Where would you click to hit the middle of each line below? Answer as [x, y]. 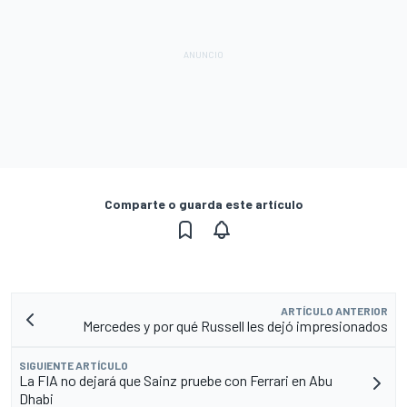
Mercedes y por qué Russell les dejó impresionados [235, 325]
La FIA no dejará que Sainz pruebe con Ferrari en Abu [176, 380]
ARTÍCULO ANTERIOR [334, 310]
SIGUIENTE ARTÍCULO [74, 365]
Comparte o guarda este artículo [203, 203]
